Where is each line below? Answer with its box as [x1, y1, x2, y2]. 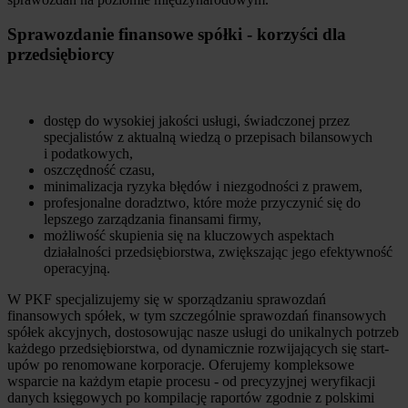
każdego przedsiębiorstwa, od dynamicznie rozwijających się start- [7, 341, 389, 357]
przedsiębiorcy [7, 45, 115, 65]
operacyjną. [44, 260, 110, 277]
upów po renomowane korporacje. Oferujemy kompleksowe [7, 357, 354, 373]
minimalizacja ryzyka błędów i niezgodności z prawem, [44, 178, 362, 195]
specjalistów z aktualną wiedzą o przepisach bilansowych [44, 129, 372, 146]
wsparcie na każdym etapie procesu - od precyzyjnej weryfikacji [7, 373, 375, 390]
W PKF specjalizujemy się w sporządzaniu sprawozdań [7, 291, 326, 308]
